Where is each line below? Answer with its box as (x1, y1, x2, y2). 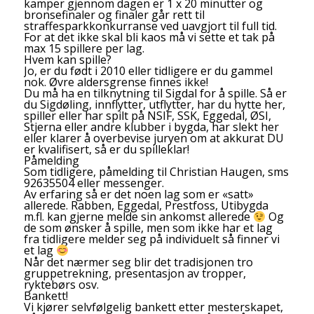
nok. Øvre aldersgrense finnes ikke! (23, 74, 208, 90)
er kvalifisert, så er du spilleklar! (23, 141, 189, 157)
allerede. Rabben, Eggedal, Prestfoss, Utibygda (23, 197, 268, 213)
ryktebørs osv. (23, 276, 99, 292)
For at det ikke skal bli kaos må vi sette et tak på (23, 29, 275, 45)
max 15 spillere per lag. (23, 40, 144, 56)
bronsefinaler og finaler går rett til (23, 6, 205, 22)
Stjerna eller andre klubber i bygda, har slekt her (23, 118, 279, 135)
